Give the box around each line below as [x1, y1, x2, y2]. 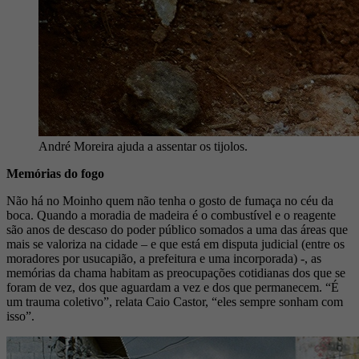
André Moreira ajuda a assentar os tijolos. [38, 139, 248, 154]
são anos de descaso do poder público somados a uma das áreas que [6, 223, 348, 237]
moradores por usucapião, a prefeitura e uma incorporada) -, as [6, 252, 321, 266]
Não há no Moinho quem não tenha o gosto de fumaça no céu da [6, 194, 333, 208]
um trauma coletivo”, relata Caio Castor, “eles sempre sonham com [6, 295, 343, 309]
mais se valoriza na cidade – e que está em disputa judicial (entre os [6, 237, 345, 252]
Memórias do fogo [6, 167, 104, 181]
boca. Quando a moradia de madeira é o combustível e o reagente [6, 208, 336, 223]
